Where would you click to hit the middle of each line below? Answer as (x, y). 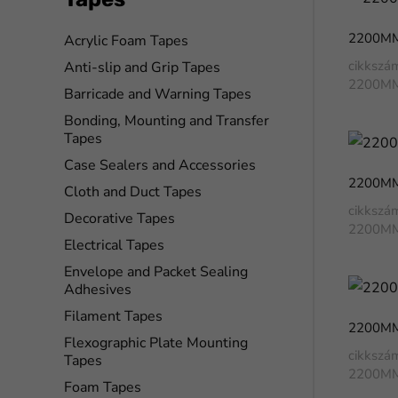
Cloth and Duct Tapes (133, 192)
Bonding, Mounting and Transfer (167, 121)
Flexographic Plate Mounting (156, 343)
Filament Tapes (113, 316)
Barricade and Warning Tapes (158, 94)
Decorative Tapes (119, 219)
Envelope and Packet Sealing (156, 272)
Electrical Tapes (114, 245)
